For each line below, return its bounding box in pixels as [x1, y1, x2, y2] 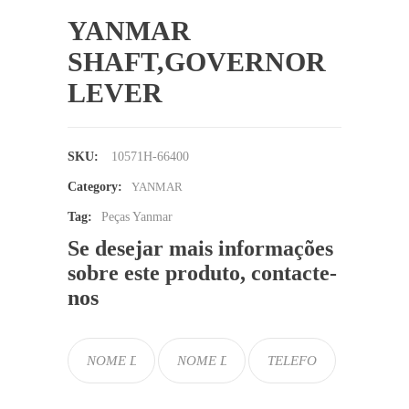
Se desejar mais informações [68, 236, 333, 260]
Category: [68, 180, 122, 194]
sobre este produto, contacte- [68, 261, 337, 285]
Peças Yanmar [101, 210, 173, 224]
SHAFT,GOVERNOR [68, 47, 326, 77]
